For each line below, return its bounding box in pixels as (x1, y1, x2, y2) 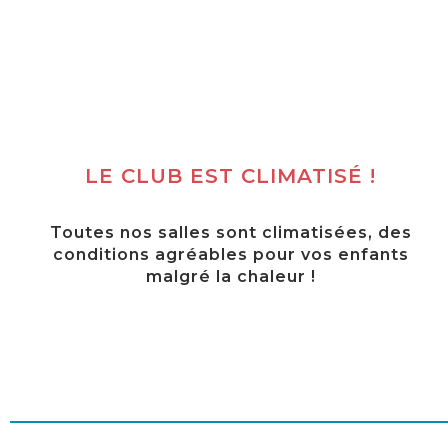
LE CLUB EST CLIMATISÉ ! (85, 164, 377, 189)
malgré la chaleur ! (145, 267, 316, 287)
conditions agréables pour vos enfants (52, 245, 409, 265)
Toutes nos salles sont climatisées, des (49, 223, 412, 243)
